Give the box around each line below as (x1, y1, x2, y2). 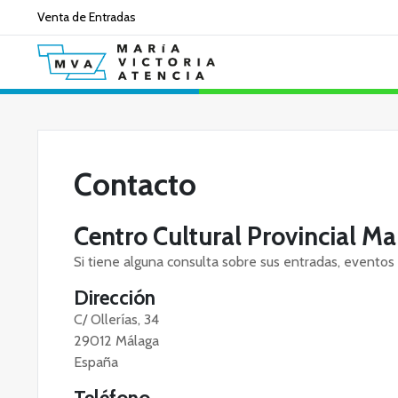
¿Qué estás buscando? (36, 98, 159, 114)
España (74, 354, 118, 370)
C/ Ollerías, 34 (74, 311, 159, 328)
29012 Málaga (74, 332, 159, 349)
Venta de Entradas (37, 9, 136, 25)
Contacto (74, 165, 196, 203)
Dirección (74, 285, 155, 310)
